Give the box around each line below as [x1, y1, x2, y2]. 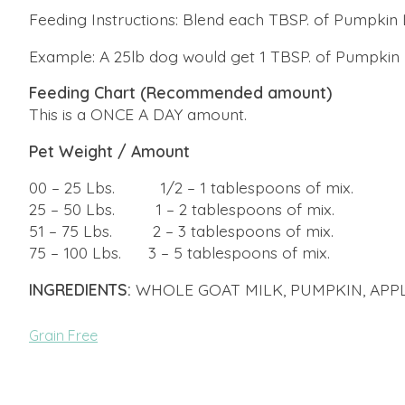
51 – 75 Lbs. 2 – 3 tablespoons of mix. [29, 221, 334, 240]
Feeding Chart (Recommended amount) [29, 82, 332, 102]
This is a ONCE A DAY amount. [29, 104, 247, 124]
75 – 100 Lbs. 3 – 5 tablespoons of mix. [29, 242, 330, 262]
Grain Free [29, 326, 98, 344]
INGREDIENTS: [29, 278, 131, 299]
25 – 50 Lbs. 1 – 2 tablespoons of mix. [29, 199, 334, 219]
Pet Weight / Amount [29, 140, 190, 161]
